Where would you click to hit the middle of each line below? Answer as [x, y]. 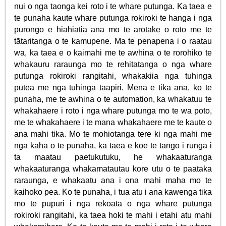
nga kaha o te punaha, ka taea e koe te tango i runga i [113, 145]
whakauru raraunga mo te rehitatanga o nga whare [113, 64]
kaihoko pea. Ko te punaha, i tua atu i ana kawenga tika [113, 192]
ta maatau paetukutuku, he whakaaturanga [113, 157]
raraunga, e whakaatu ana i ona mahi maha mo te [113, 180]
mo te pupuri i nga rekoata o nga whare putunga [113, 203]
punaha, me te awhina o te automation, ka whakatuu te [113, 99]
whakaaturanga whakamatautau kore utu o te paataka [113, 168]
